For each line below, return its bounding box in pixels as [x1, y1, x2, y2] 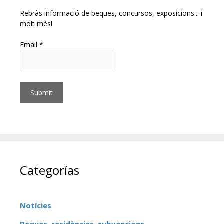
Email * [20, 40, 43, 49]
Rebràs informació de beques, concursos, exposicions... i [20, 8, 202, 18]
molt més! [20, 19, 52, 28]
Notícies [20, 200, 51, 210]
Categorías [20, 162, 79, 178]
